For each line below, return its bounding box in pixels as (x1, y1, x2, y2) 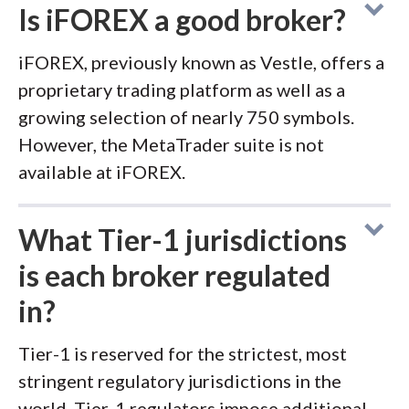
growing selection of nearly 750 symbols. (18, 106, 354, 129)
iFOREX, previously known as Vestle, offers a (18, 51, 384, 74)
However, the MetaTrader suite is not (18, 133, 324, 156)
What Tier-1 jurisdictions (18, 222, 347, 258)
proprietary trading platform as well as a (18, 79, 345, 101)
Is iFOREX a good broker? (18, 2, 346, 38)
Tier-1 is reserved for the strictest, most (18, 342, 347, 365)
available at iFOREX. (18, 161, 185, 184)
